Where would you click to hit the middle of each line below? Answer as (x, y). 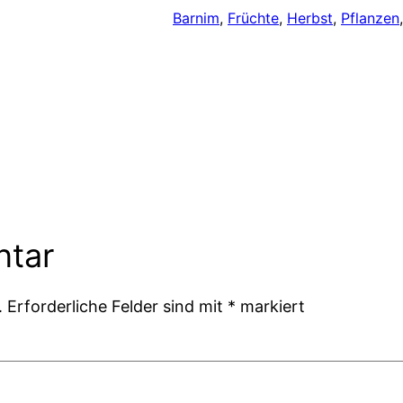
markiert (271, 306)
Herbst (310, 18)
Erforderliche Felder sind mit (118, 306)
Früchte (253, 18)
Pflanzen (370, 18)
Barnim (196, 18)
